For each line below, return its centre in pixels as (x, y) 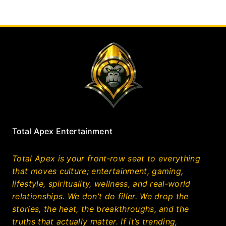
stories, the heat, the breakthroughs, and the (101, 209)
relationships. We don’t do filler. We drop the (100, 196)
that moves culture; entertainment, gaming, (98, 171)
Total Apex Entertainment (62, 131)
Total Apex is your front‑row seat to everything (106, 158)
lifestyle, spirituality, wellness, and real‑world (101, 183)
